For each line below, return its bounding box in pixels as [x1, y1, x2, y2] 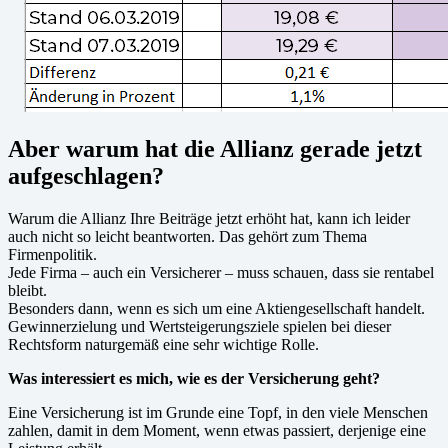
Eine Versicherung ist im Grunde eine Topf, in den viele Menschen [8, 403, 428, 421]
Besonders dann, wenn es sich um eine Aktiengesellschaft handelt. [8, 299, 425, 317]
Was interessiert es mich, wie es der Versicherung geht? [8, 369, 380, 387]
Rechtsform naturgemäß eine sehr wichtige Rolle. [8, 335, 319, 353]
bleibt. [8, 281, 47, 299]
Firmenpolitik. [8, 245, 97, 263]
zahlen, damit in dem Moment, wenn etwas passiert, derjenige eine [8, 421, 426, 439]
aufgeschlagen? [8, 162, 170, 189]
